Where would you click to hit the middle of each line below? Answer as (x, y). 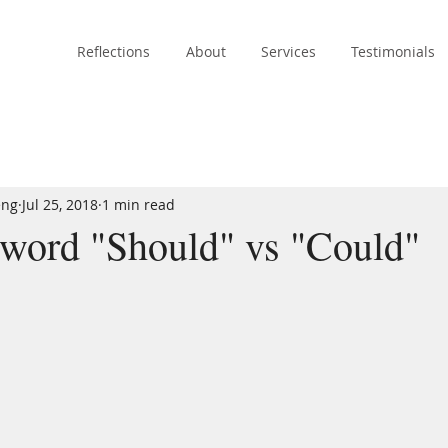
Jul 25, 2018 (60, 204)
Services (288, 51)
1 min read (138, 204)
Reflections (113, 51)
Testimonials (393, 51)
